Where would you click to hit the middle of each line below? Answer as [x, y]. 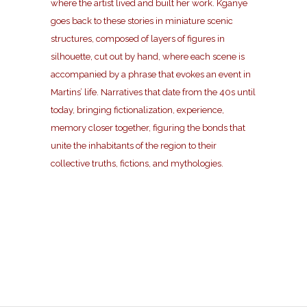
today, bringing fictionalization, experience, [137, 110]
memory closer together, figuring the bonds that [148, 127]
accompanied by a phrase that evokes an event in [151, 74]
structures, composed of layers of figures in [138, 38]
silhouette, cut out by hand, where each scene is [148, 56]
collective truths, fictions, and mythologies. [137, 163]
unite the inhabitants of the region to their [134, 145]
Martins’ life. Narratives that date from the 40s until [153, 92]
